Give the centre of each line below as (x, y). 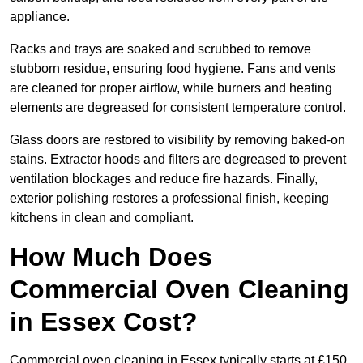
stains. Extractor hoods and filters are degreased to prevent (178, 160)
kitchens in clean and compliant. (102, 218)
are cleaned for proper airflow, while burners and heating (171, 88)
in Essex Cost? (104, 322)
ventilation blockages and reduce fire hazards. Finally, (164, 179)
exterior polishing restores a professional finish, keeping (169, 199)
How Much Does (111, 257)
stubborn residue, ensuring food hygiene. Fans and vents (173, 69)
